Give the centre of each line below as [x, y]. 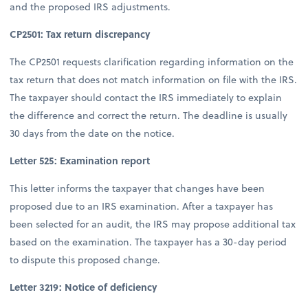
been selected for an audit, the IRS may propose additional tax [153, 224]
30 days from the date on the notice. [92, 133]
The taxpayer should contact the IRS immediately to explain [146, 98]
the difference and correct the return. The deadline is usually [149, 115]
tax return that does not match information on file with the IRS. [154, 80]
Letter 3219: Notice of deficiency [84, 287]
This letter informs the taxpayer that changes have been [137, 188]
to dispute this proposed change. [85, 260]
